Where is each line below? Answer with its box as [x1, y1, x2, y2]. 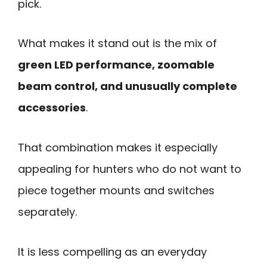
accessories [18, 100, 86, 116]
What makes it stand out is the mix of [18, 36, 217, 51]
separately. [18, 204, 77, 219]
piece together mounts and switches [18, 182, 215, 198]
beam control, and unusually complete [18, 79, 237, 94]
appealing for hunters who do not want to [18, 161, 241, 176]
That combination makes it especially [18, 139, 218, 155]
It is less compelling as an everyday [18, 244, 207, 259]
